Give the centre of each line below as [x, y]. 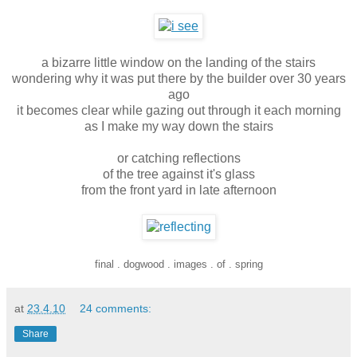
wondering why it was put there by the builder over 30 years [178, 78]
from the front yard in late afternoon [178, 190]
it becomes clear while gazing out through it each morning [178, 110]
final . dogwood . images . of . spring [178, 264]
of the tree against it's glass [178, 174]
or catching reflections [178, 158]
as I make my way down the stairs [178, 126]
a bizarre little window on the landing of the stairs [178, 62]
